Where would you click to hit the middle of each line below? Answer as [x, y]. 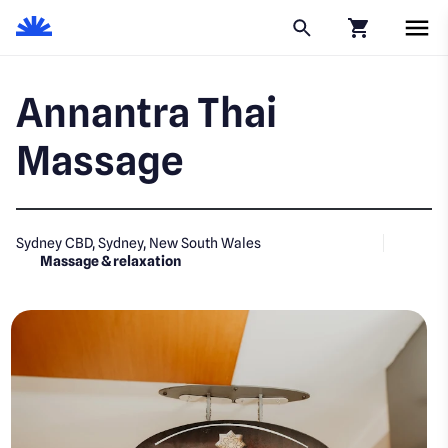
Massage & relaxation [111, 261]
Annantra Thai [147, 112]
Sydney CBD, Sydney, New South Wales [139, 243]
